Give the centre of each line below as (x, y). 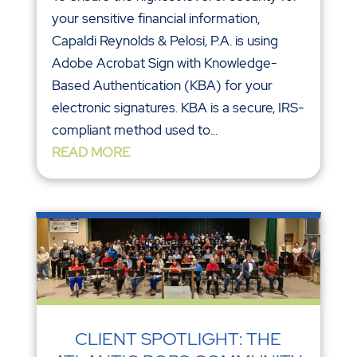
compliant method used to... (134, 129)
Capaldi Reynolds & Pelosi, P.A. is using (165, 40)
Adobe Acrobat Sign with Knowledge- (164, 63)
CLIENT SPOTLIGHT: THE (178, 339)
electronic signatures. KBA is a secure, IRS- (178, 107)
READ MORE (90, 152)
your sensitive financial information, (155, 18)
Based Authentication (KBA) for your (162, 85)
